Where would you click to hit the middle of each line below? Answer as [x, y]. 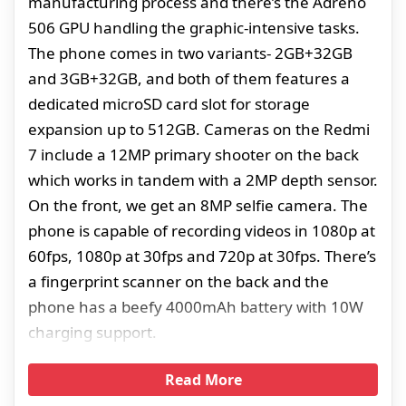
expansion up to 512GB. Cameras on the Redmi [199, 130]
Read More [203, 380]
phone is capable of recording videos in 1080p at [202, 231]
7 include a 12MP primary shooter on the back [193, 155]
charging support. [92, 333]
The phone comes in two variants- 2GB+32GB [190, 53]
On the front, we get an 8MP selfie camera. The [198, 206]
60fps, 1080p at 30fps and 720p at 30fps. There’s [202, 256]
